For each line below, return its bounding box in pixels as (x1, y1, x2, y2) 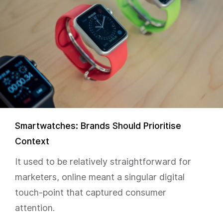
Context (15, 136, 49, 146)
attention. (15, 203, 55, 213)
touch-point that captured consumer (15, 187, 166, 198)
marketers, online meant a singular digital (15, 172, 185, 182)
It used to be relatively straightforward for (15, 156, 191, 167)
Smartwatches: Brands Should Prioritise (15, 120, 181, 131)
